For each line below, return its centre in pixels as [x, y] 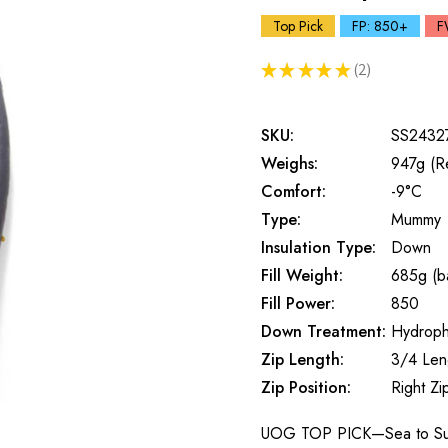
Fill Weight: [302, 275]
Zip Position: [306, 387]
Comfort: [293, 191]
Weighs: [289, 163]
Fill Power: [298, 303]
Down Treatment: [323, 331]
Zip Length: [302, 359]
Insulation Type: [318, 247]
